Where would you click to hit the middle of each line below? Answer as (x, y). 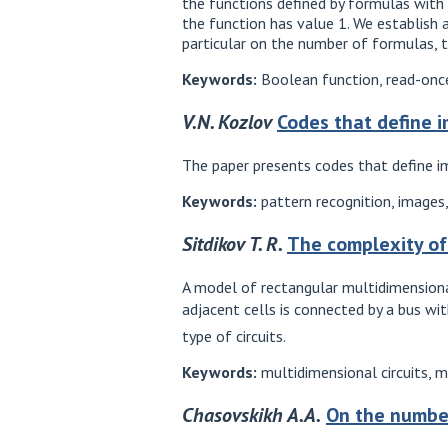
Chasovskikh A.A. (251, 415)
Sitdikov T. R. (232, 243)
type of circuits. (234, 336)
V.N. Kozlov (227, 121)
